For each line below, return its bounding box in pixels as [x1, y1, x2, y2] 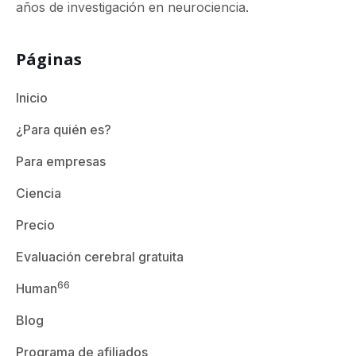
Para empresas [16, 153, 106, 169]
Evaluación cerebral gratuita [16, 248, 184, 265]
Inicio [16, 89, 48, 106]
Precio [16, 216, 55, 233]
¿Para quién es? [16, 121, 111, 137]
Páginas [16, 48, 82, 70]
